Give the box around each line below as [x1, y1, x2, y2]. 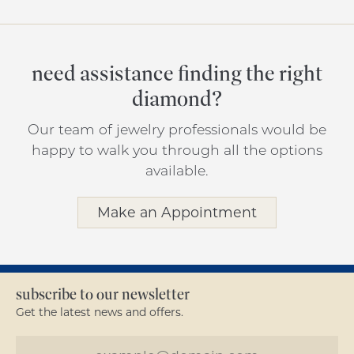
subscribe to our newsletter [16, 284, 190, 304]
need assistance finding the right [32, 60, 322, 88]
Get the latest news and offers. [16, 304, 183, 320]
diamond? [132, 85, 222, 113]
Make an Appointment [97, 203, 257, 222]
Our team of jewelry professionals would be [28, 120, 326, 139]
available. [145, 161, 209, 180]
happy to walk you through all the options [32, 141, 322, 160]
